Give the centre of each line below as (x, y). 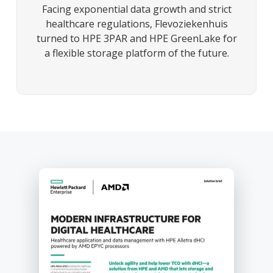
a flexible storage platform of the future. (136, 53)
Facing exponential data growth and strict (136, 9)
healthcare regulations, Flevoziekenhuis (136, 23)
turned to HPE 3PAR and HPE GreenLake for (136, 38)
